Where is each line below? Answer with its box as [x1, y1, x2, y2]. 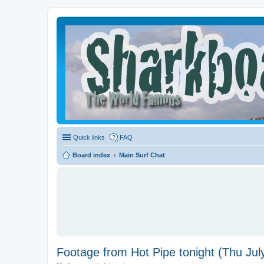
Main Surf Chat [119, 151, 165, 159]
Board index [72, 151, 110, 159]
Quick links [73, 134, 105, 141]
